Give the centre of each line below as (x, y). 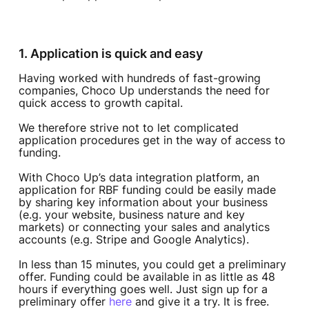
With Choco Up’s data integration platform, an (139, 178)
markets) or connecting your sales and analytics (144, 227)
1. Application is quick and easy (110, 54)
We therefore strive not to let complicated (128, 128)
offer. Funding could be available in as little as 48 (147, 277)
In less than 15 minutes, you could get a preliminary (152, 265)
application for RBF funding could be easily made (147, 190)
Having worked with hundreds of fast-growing (139, 78)
